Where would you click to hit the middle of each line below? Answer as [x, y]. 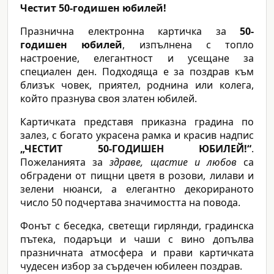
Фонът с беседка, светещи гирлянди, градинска [137, 226]
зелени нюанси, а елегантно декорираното [137, 189]
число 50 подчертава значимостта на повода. [130, 203]
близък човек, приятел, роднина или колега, [137, 85]
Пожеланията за [65, 162]
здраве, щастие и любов [173, 162]
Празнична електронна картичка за [130, 31]
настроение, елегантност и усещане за [137, 58]
